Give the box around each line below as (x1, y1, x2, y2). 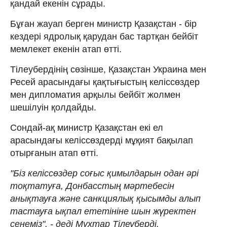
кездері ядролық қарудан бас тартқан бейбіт (10, 31, 198, 42)
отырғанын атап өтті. (10, 147, 98, 158)
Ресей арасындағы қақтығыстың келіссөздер (10, 77, 200, 87)
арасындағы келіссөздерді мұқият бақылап (10, 135, 193, 145)
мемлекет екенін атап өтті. (10, 44, 122, 54)
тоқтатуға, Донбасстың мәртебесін (10, 180, 174, 191)
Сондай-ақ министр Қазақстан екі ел (10, 122, 163, 133)
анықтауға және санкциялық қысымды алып (10, 193, 201, 204)
